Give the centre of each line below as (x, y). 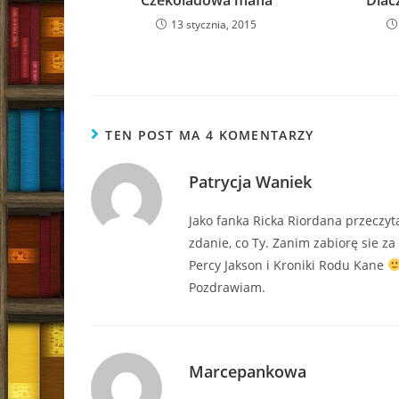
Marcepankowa (248, 371)
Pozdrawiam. (227, 287)
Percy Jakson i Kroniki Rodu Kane (288, 265)
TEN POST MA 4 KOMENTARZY (210, 135)
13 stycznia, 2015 (214, 24)
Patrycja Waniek (250, 182)
